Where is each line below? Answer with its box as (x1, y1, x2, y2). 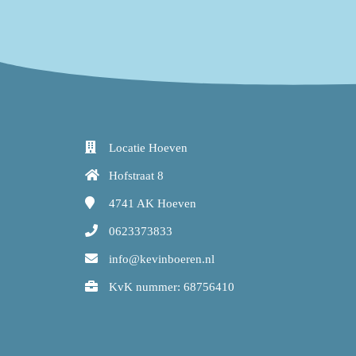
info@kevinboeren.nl (109, 252, 215, 265)
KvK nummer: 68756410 (109, 280, 234, 293)
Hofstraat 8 (109, 168, 164, 182)
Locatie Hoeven (109, 141, 188, 154)
